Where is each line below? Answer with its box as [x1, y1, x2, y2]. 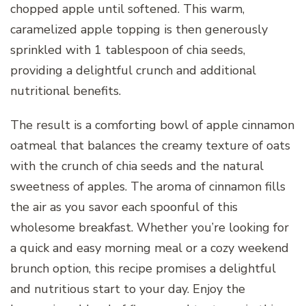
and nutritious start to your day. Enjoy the [10, 280, 245, 297]
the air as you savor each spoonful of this [10, 198, 238, 215]
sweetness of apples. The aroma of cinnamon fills [10, 178, 286, 195]
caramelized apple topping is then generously [10, 20, 268, 38]
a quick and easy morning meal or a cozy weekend [10, 239, 289, 256]
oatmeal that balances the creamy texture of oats [10, 137, 290, 154]
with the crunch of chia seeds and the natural [10, 157, 264, 174]
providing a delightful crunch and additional [10, 61, 256, 79]
